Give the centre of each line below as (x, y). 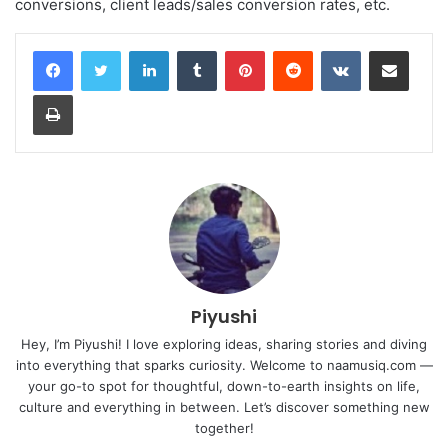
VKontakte (392, 50)
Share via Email (424, 50)
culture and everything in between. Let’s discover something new (224, 407)
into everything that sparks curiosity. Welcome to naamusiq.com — (224, 365)
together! (224, 428)
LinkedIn (194, 50)
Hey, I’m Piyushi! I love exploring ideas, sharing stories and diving (224, 344)
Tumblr (237, 50)
